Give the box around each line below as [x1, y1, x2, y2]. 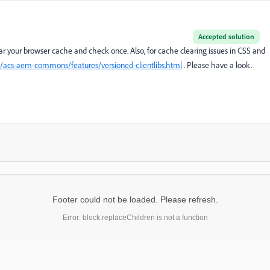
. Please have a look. [182, 60, 252, 71]
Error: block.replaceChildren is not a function [62, 213, 208, 222]
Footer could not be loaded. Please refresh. [52, 195, 218, 204]
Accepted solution [198, 32, 254, 41]
